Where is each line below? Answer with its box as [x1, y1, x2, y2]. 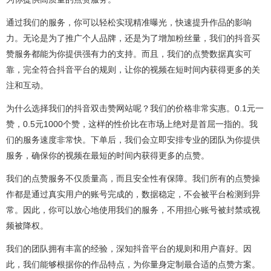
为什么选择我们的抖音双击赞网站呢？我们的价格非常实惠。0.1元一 [6, 103, 264, 113]
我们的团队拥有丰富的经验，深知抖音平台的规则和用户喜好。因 [6, 243, 252, 253]
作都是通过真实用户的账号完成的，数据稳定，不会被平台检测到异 [6, 189, 260, 199]
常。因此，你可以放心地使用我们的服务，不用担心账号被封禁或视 [6, 204, 260, 215]
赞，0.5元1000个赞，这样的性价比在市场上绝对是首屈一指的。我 [6, 119, 258, 129]
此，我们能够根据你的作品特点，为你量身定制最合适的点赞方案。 [6, 259, 260, 269]
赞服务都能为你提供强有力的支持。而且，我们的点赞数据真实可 [6, 48, 252, 59]
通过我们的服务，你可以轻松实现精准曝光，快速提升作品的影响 [6, 17, 252, 27]
